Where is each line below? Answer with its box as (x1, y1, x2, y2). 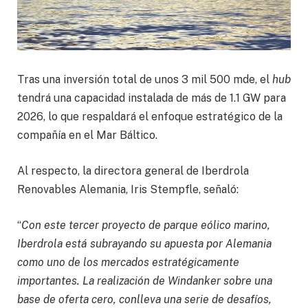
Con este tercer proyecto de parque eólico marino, (21, 218, 270, 232)
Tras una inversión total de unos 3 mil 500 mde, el (17, 73, 272, 87)
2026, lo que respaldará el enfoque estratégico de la (17, 110, 283, 124)
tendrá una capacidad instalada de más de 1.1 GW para (17, 91, 286, 105)
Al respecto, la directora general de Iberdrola (17, 164, 249, 178)
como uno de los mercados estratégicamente (17, 255, 239, 269)
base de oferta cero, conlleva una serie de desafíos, (17, 292, 272, 306)
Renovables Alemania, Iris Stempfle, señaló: (17, 183, 239, 197)
